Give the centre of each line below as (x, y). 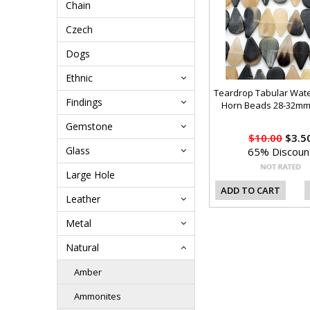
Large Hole (90, 175)
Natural (82, 247)
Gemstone (89, 126)
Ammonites (98, 296)
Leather (83, 199)
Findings (84, 102)
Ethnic (79, 78)
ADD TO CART (250, 190)
